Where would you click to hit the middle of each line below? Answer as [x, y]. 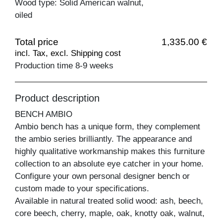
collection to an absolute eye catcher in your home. [109, 164]
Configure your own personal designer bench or [102, 176]
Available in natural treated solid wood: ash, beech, [109, 201]
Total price [37, 42]
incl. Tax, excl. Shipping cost [68, 54]
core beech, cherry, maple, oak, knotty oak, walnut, [110, 214]
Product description [57, 98]
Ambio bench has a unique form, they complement [108, 127]
